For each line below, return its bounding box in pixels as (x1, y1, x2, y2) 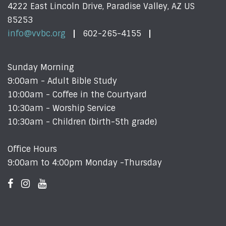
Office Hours (8, 143, 57, 154)
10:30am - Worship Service (8, 102, 118, 114)
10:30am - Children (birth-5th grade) (8, 116, 157, 127)
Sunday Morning (8, 62, 74, 73)
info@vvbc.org (8, 28, 66, 39)
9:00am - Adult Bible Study (8, 75, 117, 86)
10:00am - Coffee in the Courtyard (8, 89, 147, 100)
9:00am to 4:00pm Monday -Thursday (8, 157, 162, 168)
